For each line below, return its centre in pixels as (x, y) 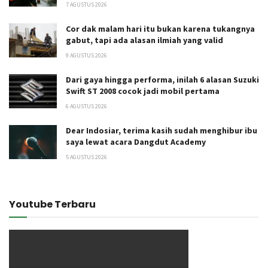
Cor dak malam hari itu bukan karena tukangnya (160, 29)
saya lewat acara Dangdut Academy (136, 142)
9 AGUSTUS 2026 (86, 56)
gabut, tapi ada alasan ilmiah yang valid (144, 40)
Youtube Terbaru (52, 205)
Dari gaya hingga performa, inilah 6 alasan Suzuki (162, 80)
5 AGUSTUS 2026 (86, 157)
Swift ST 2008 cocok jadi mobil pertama (143, 91)
